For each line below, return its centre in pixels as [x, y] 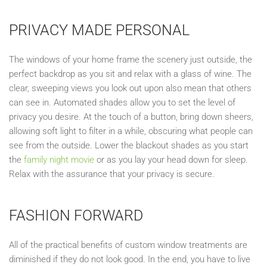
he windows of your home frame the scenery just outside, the [133, 59]
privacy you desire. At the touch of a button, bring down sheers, [131, 117]
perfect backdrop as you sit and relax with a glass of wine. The [130, 74]
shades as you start [210, 145]
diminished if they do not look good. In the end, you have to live [130, 259]
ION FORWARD [96, 215]
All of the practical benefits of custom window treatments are [128, 245]
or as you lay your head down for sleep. [171, 159]
